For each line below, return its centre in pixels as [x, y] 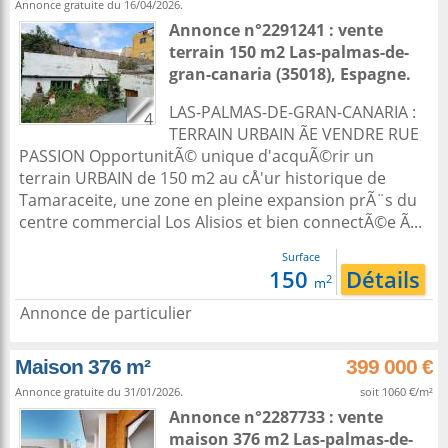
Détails [383, 279]
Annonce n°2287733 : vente [276, 417]
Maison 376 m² [82, 366]
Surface [300, 256]
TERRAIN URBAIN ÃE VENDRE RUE [294, 134]
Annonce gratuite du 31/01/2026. [99, 391]
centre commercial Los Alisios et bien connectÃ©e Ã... [220, 222]
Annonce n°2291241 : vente [276, 30]
